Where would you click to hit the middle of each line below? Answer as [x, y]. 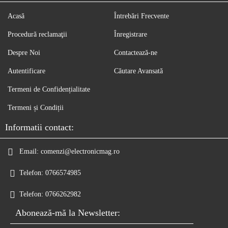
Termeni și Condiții [36, 107]
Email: [29, 151]
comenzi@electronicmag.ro [80, 151]
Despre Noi [24, 52]
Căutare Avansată [138, 71]
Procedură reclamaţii [37, 34]
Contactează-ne [136, 52]
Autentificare [26, 71]
